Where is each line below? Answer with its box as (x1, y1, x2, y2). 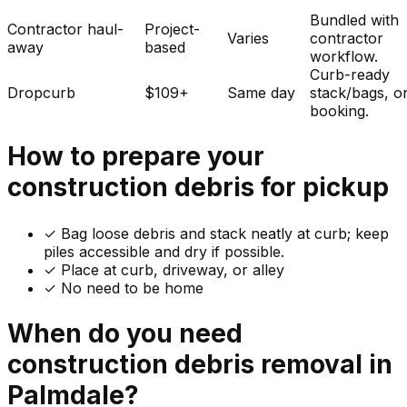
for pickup (254, 172, 389, 203)
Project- (144, 20, 201, 39)
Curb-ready (310, 65, 391, 84)
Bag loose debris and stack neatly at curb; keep (61, 223, 389, 243)
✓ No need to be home (44, 278, 203, 297)
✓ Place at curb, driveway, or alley (44, 260, 284, 279)
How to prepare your (7, 141, 264, 173)
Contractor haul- (7, 20, 124, 39)
